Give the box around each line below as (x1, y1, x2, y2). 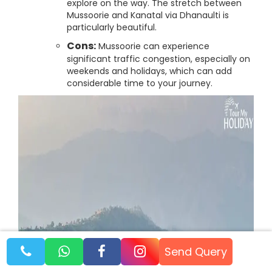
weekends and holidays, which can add (67, 65, 232, 77)
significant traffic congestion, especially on (67, 53, 250, 65)
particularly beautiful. (67, 21, 157, 33)
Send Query (165, 243, 228, 259)
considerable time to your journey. (67, 77, 212, 89)
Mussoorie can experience (96, 40, 209, 52)
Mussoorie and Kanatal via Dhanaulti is (67, 9, 229, 21)
